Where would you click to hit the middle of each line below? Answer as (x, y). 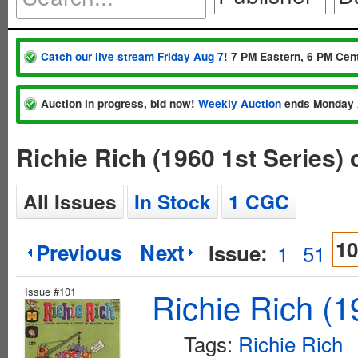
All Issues (70, 201)
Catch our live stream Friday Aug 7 (132, 56)
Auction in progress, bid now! (119, 103)
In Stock (173, 201)
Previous (79, 252)
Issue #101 (50, 291)
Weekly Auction (240, 103)
